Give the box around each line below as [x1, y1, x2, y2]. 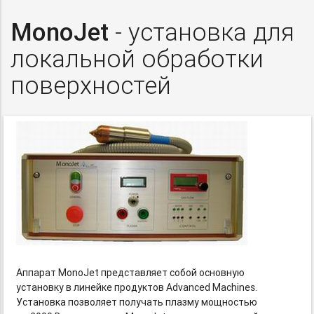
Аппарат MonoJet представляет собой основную [16, 266, 245, 280]
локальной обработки [11, 43, 264, 74]
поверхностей [11, 70, 171, 101]
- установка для [109, 17, 294, 48]
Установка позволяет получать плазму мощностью [16, 296, 258, 309]
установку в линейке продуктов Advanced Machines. [16, 281, 258, 294]
